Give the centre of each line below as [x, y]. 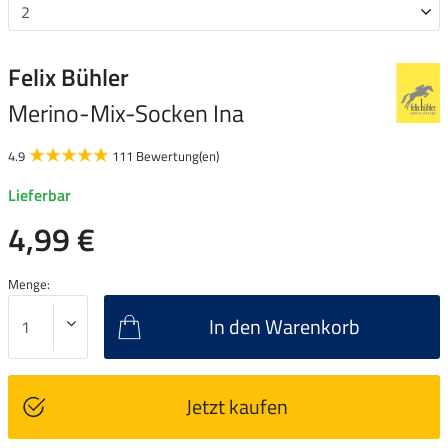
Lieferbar [39, 194]
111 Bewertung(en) [165, 155]
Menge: [29, 283]
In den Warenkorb [284, 326]
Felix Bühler [68, 76]
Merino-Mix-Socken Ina [126, 112]
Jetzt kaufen [236, 406]
